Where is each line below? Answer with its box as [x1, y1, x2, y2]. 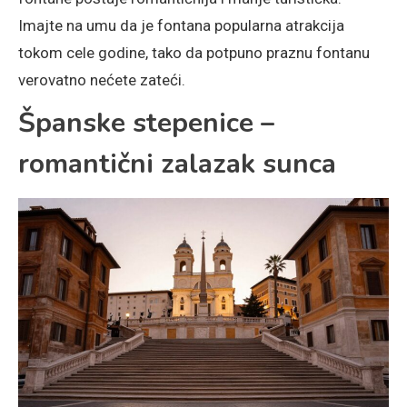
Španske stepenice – [18, 104, 274, 143]
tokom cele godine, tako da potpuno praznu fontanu [18, 44, 370, 63]
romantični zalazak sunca [18, 145, 336, 184]
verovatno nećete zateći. [18, 71, 185, 90]
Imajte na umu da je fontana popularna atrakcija [18, 16, 344, 35]
